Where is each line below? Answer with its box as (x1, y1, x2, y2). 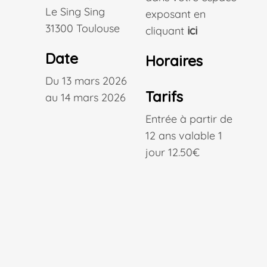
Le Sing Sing (45, 5, 105, 18)
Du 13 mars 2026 (45, 74, 127, 88)
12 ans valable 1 (145, 129, 222, 142)
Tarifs (145, 88, 183, 105)
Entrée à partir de (145, 112, 232, 126)
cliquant (145, 24, 187, 38)
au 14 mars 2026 (45, 91, 126, 104)
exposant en (145, 7, 206, 21)
